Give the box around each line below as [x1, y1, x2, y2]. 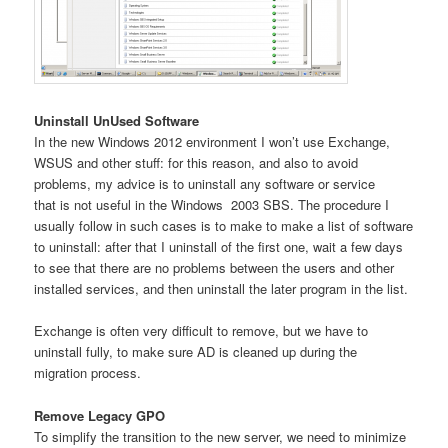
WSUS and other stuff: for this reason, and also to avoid [34, 153, 359, 173]
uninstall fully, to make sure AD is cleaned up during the [34, 342, 358, 362]
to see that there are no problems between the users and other [34, 258, 395, 278]
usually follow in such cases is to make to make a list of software [34, 216, 414, 236]
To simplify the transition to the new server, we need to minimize [34, 426, 407, 446]
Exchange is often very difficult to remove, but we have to [34, 321, 369, 341]
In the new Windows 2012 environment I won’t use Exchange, [34, 132, 391, 152]
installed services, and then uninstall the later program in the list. [34, 279, 409, 299]
